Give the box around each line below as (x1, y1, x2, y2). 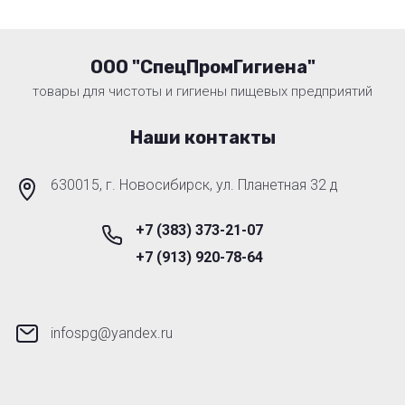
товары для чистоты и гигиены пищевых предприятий (33, 83, 372, 100)
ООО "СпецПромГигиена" (89, 56, 316, 79)
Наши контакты (129, 127, 276, 149)
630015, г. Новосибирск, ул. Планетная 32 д (51, 176, 338, 194)
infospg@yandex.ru (51, 325, 173, 343)
